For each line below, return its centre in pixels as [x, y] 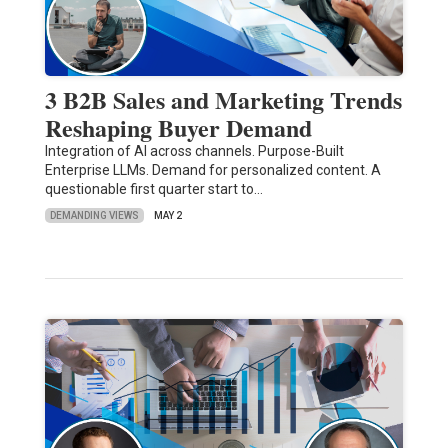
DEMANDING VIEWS [94, 215]
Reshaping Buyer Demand [178, 128]
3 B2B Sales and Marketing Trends [223, 100]
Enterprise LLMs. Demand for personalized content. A [212, 170]
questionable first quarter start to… [153, 189]
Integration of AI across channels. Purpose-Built [194, 151]
